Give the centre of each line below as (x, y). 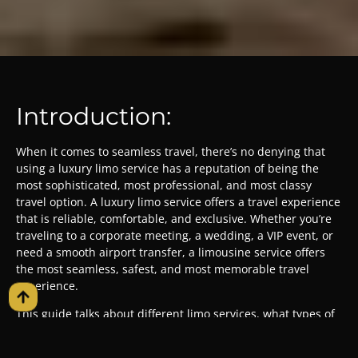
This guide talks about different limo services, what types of (175, 314)
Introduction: (93, 115)
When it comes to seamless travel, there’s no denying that (171, 151)
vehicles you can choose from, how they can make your (163, 331)
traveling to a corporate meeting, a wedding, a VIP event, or (175, 235)
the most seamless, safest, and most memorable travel (163, 268)
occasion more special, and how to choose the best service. (174, 348)
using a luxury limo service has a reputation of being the (167, 168)
